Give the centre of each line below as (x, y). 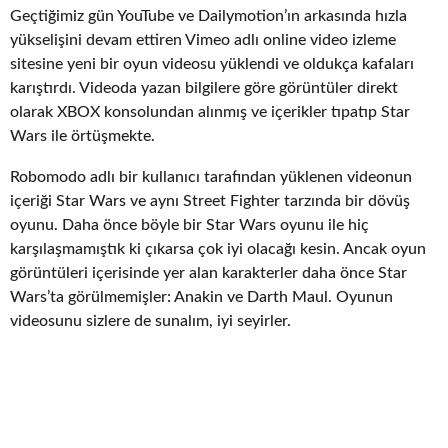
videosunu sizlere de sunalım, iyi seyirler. (150, 320)
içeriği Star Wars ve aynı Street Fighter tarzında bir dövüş (210, 200)
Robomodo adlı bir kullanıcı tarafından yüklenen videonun (211, 176)
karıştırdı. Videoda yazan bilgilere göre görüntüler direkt (204, 88)
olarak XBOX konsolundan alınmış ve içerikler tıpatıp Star (210, 112)
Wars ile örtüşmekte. (82, 136)
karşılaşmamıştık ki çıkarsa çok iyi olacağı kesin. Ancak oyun (218, 248)
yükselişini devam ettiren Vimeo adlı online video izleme (203, 40)
